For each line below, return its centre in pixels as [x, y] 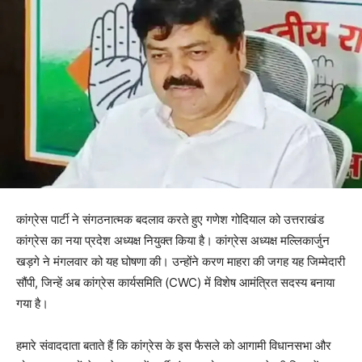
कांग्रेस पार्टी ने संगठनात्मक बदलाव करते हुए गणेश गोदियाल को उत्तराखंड [170, 220]
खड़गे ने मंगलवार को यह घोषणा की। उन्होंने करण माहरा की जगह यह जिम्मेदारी [181, 262]
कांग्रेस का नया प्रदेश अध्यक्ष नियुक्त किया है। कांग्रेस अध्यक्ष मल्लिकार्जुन [173, 241]
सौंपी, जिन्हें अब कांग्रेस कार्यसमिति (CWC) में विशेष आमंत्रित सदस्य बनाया [175, 283]
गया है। [32, 304]
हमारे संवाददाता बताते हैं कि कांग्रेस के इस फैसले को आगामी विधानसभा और [174, 346]
